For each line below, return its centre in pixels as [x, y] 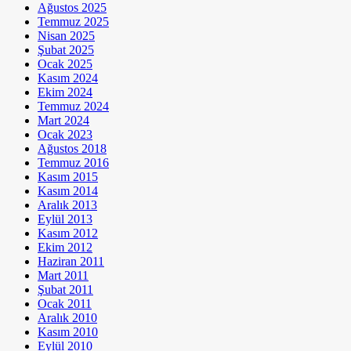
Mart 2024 [63, 121]
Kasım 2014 [68, 191]
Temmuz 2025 [73, 22]
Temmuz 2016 [73, 163]
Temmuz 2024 [73, 107]
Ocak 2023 [65, 135]
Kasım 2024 [68, 78]
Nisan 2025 [66, 36]
